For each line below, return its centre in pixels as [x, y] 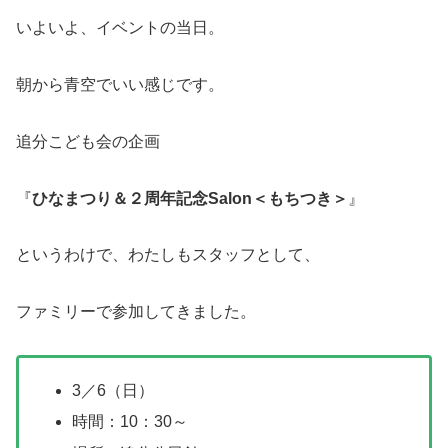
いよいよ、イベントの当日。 [120, 28]
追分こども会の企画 [88, 141]
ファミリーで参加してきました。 [136, 312]
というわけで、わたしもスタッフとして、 [168, 255]
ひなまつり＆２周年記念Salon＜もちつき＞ [190, 198]
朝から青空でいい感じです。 [120, 85]
